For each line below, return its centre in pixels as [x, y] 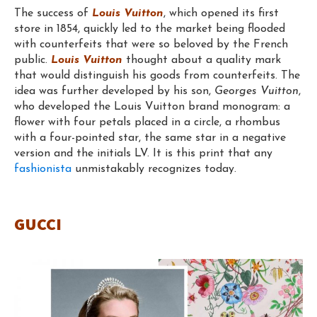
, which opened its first [221, 13]
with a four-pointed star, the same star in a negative [150, 138]
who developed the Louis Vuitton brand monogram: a [152, 106]
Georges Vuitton [257, 91]
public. [33, 60]
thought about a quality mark [202, 60]
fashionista [43, 169]
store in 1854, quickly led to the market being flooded [150, 29]
